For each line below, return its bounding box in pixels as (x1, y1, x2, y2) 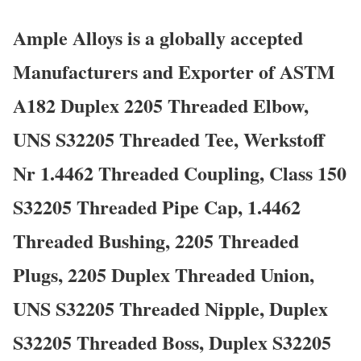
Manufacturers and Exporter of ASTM (13, 56, 335, 85)
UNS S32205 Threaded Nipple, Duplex (13, 293, 328, 322)
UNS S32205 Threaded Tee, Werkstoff (13, 124, 325, 153)
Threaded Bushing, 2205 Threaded (13, 226, 299, 255)
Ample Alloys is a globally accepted (13, 23, 303, 52)
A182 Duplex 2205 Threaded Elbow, (13, 90, 309, 119)
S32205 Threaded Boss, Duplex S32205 (13, 327, 331, 356)
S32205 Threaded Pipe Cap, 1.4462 (13, 192, 301, 221)
